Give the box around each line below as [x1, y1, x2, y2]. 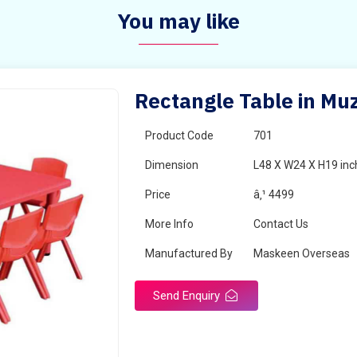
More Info [145, 218, 194, 230]
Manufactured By [145, 247, 233, 260]
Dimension [145, 159, 199, 171]
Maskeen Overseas [253, 247, 351, 260]
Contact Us [253, 218, 309, 230]
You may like [117, 7, 240, 34]
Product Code [145, 129, 214, 142]
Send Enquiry [153, 288, 224, 303]
